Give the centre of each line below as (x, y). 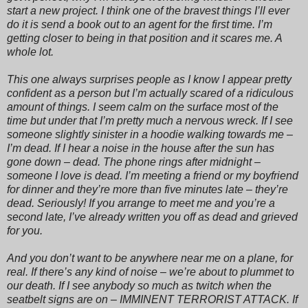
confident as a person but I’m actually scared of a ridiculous (150, 93)
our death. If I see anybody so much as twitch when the (139, 285)
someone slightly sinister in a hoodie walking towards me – (150, 134)
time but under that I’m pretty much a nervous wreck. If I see (150, 120)
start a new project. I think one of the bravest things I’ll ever (148, 10)
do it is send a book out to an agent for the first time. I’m (140, 24)
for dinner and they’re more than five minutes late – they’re (147, 189)
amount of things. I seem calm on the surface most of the (143, 107)
